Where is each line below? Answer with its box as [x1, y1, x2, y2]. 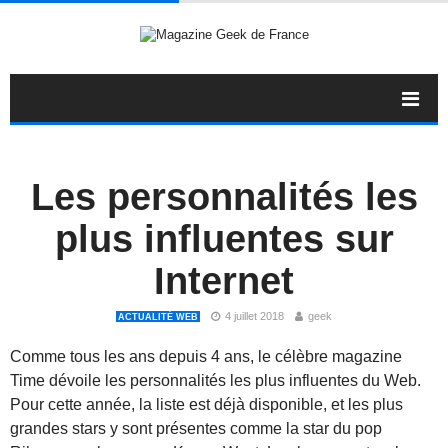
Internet [154, 259, 294, 302]
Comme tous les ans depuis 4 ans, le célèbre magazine [10, 347, 402, 365]
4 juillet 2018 [225, 309, 284, 322]
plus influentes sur [54, 217, 394, 260]
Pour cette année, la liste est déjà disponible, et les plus [10, 395, 403, 413]
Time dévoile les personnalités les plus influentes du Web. [10, 371, 421, 389]
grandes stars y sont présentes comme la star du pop [10, 419, 382, 437]
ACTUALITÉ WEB [118, 311, 198, 322]
